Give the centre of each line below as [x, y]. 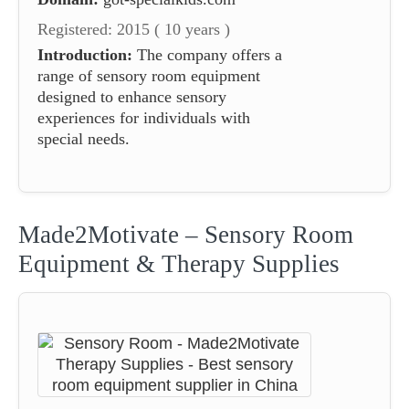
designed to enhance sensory [132, 96]
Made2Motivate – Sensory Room [186, 234]
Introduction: [85, 54]
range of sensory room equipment [149, 75]
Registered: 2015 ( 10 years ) [134, 29]
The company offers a [207, 54]
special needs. [84, 138]
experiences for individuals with [144, 117]
